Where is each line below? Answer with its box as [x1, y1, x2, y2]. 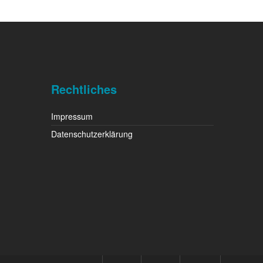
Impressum [50, 110, 93, 122]
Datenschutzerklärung [50, 128, 133, 140]
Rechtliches [50, 80, 117, 97]
